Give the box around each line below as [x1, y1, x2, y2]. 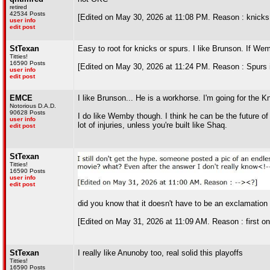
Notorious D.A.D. [10, 102, 56, 109]
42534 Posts [10, 10, 45, 17]
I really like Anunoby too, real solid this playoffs [78, 248, 243, 257]
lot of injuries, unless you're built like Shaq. [78, 121, 227, 130]
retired [10, 4, 27, 10]
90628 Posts [10, 109, 45, 116]
